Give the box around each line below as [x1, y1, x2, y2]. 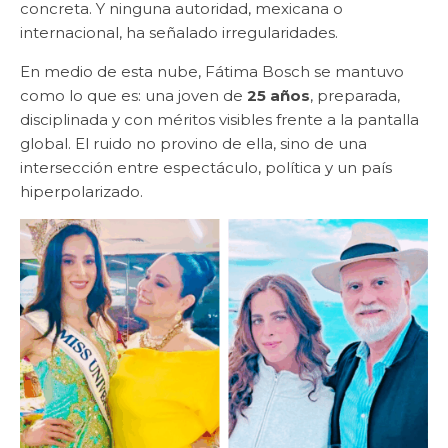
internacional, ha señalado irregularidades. [20, 22, 338, 42]
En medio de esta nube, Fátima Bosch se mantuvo [20, 61, 404, 81]
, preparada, [310, 85, 400, 105]
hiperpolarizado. [20, 181, 143, 201]
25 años [247, 85, 310, 105]
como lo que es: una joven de [20, 85, 247, 105]
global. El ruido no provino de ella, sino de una [20, 133, 367, 153]
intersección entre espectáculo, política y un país [20, 157, 392, 177]
